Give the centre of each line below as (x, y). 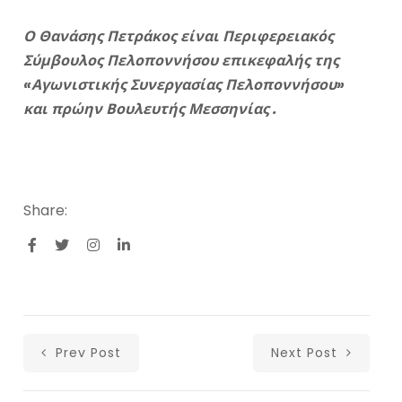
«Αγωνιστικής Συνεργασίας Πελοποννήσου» (184, 84)
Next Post (306, 352)
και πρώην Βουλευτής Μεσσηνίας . (151, 109)
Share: (46, 210)
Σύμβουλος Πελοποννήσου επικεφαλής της (182, 60)
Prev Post (87, 352)
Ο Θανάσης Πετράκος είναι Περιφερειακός (179, 36)
